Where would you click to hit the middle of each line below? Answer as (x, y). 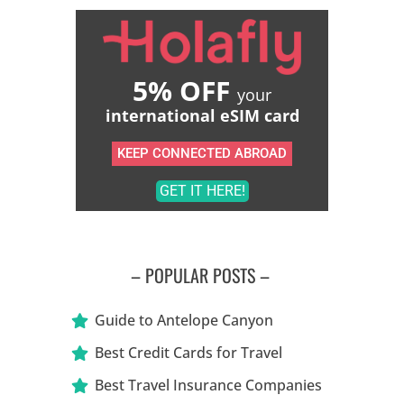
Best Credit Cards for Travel (189, 352)
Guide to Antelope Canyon (184, 320)
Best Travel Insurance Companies (209, 385)
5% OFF (185, 90)
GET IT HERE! (202, 190)
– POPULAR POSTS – (202, 275)
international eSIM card (202, 115)
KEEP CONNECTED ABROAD (202, 153)
